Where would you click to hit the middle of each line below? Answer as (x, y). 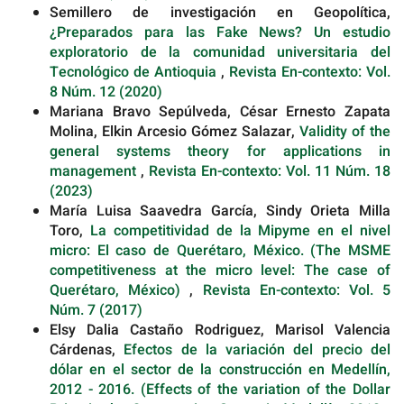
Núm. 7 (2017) (96, 310)
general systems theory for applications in (220, 151)
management (95, 171)
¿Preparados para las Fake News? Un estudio (220, 32)
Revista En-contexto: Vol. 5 (297, 290)
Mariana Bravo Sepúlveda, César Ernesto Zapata (220, 111)
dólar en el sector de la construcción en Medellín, (220, 369)
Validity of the (345, 131)
